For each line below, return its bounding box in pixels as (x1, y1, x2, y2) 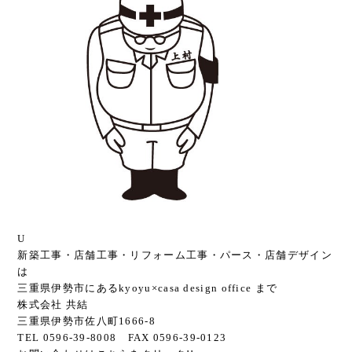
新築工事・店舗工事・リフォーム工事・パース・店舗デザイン (17, 249, 332, 262)
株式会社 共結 (17, 299, 89, 311)
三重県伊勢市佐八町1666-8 (17, 315, 156, 328)
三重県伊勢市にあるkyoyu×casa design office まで (17, 282, 278, 295)
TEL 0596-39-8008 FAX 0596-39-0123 (17, 332, 227, 344)
